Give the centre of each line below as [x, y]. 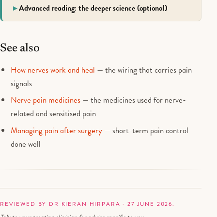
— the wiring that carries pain [144, 70]
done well [26, 144]
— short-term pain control [146, 130]
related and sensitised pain [54, 114]
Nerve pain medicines [46, 100]
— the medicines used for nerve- [133, 100]
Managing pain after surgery [57, 130]
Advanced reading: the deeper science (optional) [93, 8]
